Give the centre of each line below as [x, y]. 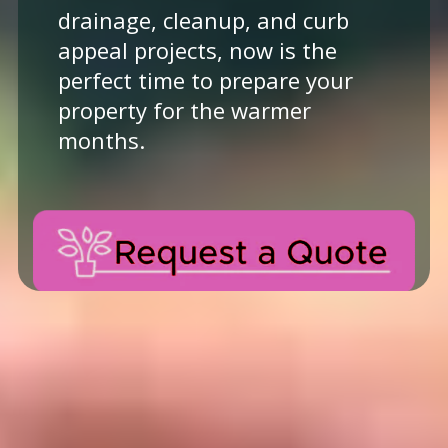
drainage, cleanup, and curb [203, 19]
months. [101, 139]
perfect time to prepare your [205, 79]
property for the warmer [184, 109]
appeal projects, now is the [197, 49]
